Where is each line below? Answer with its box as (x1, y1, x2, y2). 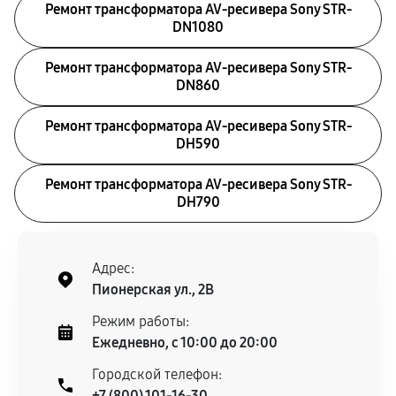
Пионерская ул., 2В (92, 281, 214, 298)
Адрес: (92, 260, 134, 277)
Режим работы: (92, 313, 189, 330)
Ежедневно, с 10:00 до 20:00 (92, 334, 278, 351)
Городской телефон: (92, 366, 222, 383)
